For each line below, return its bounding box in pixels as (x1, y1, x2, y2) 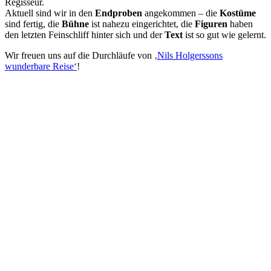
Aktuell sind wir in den (5, 8, 95, 19)
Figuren (195, 19, 227, 30)
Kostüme (220, 8, 256, 19)
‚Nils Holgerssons (154, 50, 223, 61)
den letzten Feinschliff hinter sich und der (5, 30, 162, 41)
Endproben (95, 8, 142, 19)
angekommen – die (142, 8, 220, 19)
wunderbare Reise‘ (5, 61, 77, 72)
